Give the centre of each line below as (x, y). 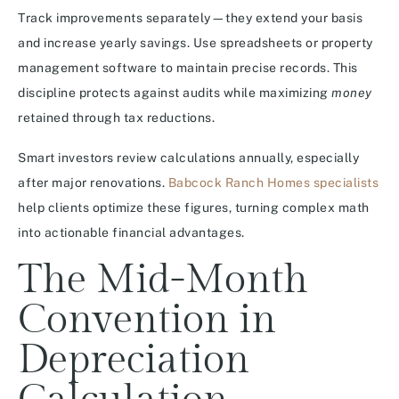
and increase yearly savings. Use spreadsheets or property (195, 43)
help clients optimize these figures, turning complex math (194, 208)
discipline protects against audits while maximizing (175, 93)
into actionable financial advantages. (131, 233)
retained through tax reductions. (116, 118)
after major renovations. (93, 183)
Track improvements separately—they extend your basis (190, 18)
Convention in (147, 321)
